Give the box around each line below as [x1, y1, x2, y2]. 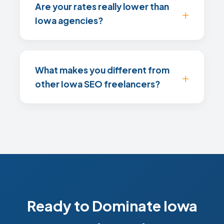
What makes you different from [35, 64, 169, 75]
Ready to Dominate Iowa [26, 196, 197, 214]
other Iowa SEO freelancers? [35, 78, 160, 89]
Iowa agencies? [35, 15, 103, 26]
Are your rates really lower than [35, 1, 169, 12]
